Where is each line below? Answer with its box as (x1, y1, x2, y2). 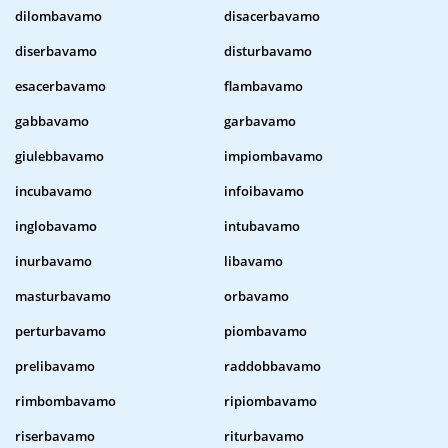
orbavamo (224, 287, 289, 306)
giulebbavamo (15, 147, 104, 166)
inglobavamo (15, 217, 97, 236)
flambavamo (224, 77, 303, 96)
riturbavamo (224, 427, 304, 446)
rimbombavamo (15, 392, 116, 411)
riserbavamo (15, 427, 95, 446)
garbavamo (224, 112, 296, 131)
